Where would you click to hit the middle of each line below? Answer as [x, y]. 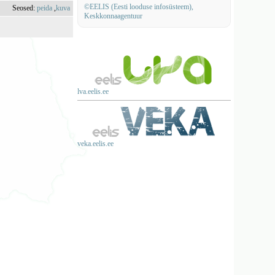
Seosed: [25, 8]
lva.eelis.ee [93, 91]
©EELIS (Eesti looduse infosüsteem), [138, 7]
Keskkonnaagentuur [113, 16]
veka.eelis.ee [95, 144]
